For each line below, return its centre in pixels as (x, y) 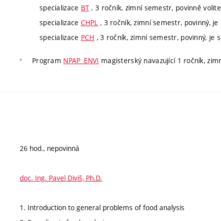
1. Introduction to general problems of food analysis (102, 207)
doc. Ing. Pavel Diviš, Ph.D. (61, 178)
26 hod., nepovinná (50, 148)
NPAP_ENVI (81, 60)
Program (48, 60)
